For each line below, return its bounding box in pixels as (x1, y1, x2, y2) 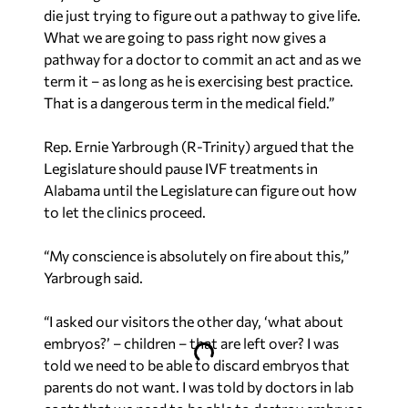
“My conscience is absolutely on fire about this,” (44, 246, 349, 264)
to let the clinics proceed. (44, 202, 206, 220)
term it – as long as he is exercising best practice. (44, 71, 353, 89)
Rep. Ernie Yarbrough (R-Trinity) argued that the (44, 137, 353, 155)
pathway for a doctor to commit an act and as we (44, 49, 361, 67)
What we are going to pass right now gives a (44, 27, 326, 46)
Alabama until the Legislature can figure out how (44, 180, 357, 199)
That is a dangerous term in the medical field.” (44, 93, 334, 111)
